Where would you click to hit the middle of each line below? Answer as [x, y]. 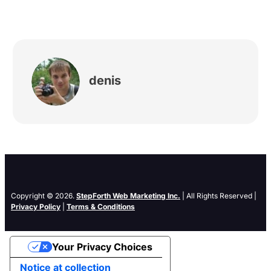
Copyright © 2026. [44, 196]
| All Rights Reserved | [218, 196]
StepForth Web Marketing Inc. [128, 196]
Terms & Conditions [101, 207]
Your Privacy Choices [102, 247]
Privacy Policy [36, 207]
